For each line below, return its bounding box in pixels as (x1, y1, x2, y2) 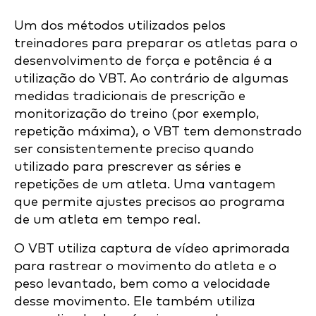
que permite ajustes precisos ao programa (14, 195, 285, 209)
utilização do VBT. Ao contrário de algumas (14, 72, 288, 86)
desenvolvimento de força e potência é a (14, 54, 272, 68)
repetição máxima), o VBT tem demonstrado (14, 125, 302, 139)
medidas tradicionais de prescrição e (14, 90, 245, 104)
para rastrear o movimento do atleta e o (14, 260, 276, 274)
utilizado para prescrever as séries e (14, 160, 241, 174)
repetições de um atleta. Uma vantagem (14, 178, 276, 192)
